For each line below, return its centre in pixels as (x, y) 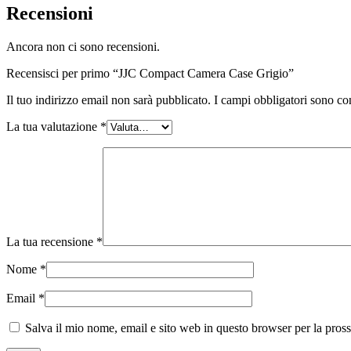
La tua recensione (51, 241)
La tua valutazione (53, 126)
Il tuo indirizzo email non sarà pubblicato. (109, 100)
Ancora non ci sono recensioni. (83, 46)
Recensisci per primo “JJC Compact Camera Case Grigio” (150, 73)
